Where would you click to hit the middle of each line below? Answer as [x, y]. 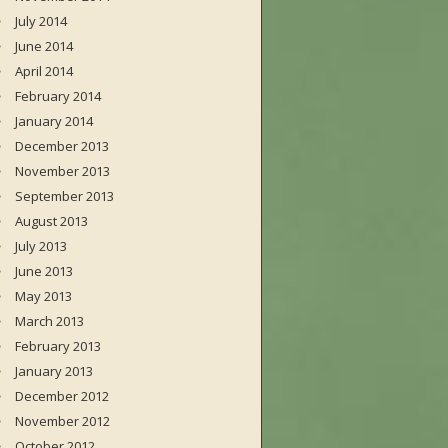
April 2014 [44, 71]
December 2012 [62, 396]
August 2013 [51, 221]
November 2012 [62, 421]
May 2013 [43, 296]
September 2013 [64, 196]
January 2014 [54, 121]
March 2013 [49, 321]
